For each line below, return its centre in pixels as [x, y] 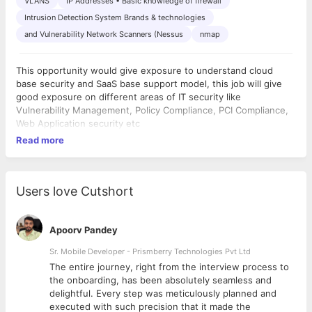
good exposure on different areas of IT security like [128, 97]
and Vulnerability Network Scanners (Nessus [104, 34]
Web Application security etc [78, 123]
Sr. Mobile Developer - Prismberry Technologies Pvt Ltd [150, 251]
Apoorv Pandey [84, 230]
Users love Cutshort [75, 191]
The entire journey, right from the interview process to [169, 267]
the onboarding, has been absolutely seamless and [161, 280]
